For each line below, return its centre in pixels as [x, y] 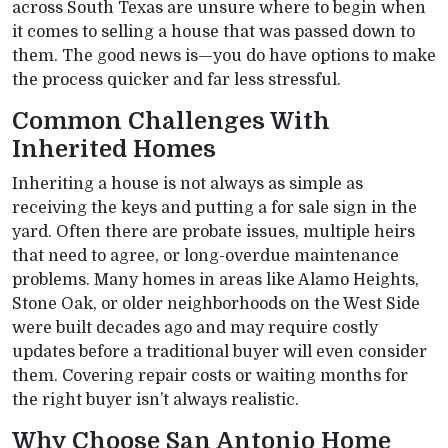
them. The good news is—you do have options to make [224, 56]
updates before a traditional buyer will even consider [219, 352]
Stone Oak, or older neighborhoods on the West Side [216, 304]
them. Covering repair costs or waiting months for [210, 376]
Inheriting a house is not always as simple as [187, 184]
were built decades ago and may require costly [195, 328]
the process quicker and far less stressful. [176, 80]
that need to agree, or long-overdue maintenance [205, 256]
